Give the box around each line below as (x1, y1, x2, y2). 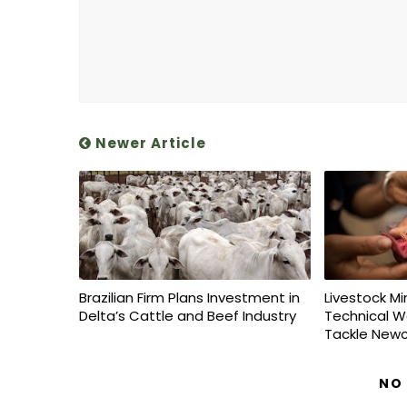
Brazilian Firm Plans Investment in (79, 288, 300, 307)
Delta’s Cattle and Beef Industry (79, 306, 296, 325)
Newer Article (92, 134, 206, 153)
